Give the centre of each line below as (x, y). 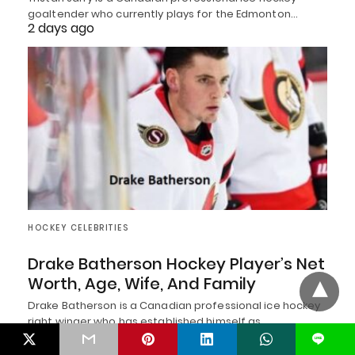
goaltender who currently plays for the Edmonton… (163, 14)
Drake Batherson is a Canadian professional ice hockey (174, 305)
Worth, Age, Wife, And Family (142, 283)
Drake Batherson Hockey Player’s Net (176, 263)
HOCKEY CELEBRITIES (78, 227)
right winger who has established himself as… (148, 321)
